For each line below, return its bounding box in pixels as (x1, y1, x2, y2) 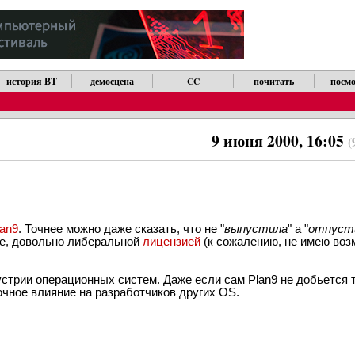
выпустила (224, 221, 288, 235)
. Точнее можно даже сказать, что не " (18, 221, 224, 235)
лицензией (143, 234, 200, 248)
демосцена (90, 74, 135, 88)
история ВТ (6, 74, 57, 88)
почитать (254, 74, 295, 88)
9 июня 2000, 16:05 (212, 129, 349, 153)
